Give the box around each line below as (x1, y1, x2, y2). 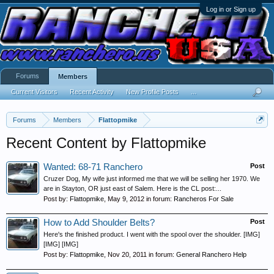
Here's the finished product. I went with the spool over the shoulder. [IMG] (43, 231, 260, 238)
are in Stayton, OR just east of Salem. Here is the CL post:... (43, 185, 221, 192)
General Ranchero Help (176, 251, 246, 258)
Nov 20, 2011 (108, 251, 147, 258)
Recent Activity (70, 88, 114, 95)
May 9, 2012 (108, 195, 144, 202)
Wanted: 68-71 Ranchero (43, 162, 143, 172)
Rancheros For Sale (174, 195, 234, 202)
